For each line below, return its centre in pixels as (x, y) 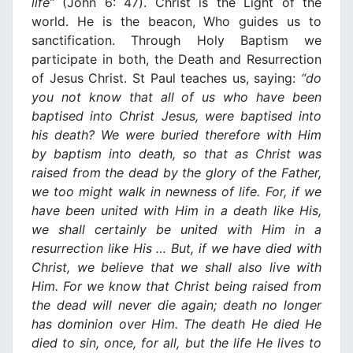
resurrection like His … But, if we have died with (176, 249)
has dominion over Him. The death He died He (176, 324)
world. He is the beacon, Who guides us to (176, 22)
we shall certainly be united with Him (163, 230)
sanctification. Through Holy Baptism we (176, 41)
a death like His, (268, 211)
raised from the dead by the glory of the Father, (176, 173)
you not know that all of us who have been (176, 97)
